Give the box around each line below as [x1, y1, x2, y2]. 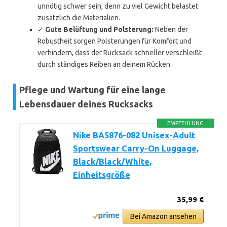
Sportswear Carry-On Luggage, [73, 144, 199, 153]
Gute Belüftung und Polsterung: [45, 25, 154, 33]
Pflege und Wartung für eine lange [19, 85, 166, 95]
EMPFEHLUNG [167, 120, 204, 126]
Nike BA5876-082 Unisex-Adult [73, 131, 195, 140]
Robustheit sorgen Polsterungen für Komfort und [37, 37, 192, 45]
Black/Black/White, [73, 157, 152, 166]
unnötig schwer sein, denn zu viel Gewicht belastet [37, 2, 198, 10]
